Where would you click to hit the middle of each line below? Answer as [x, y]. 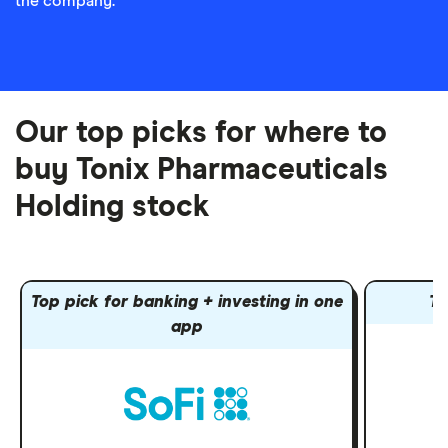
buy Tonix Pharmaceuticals [201, 170]
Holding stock [112, 207]
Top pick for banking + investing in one [187, 303]
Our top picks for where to [201, 133]
